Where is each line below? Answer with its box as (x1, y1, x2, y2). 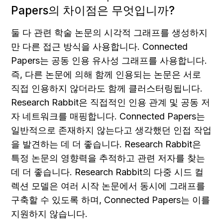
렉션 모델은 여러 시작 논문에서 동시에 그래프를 (11, 181, 205, 192)
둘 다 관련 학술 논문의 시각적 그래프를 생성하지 (11, 27, 208, 38)
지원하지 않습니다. (11, 209, 88, 220)
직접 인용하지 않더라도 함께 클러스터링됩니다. (11, 83, 203, 94)
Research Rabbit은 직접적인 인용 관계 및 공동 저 (11, 97, 210, 108)
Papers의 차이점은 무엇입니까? (11, 3, 175, 17)
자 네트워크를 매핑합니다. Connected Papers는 (11, 111, 205, 122)
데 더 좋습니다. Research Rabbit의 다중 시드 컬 (11, 167, 204, 178)
